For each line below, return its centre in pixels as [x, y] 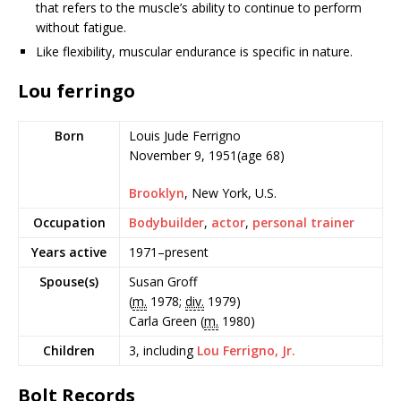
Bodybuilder [166, 222]
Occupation [69, 222]
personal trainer [303, 222]
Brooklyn [157, 192]
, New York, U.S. [230, 192]
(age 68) [261, 155]
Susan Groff [163, 281]
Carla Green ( [166, 320]
